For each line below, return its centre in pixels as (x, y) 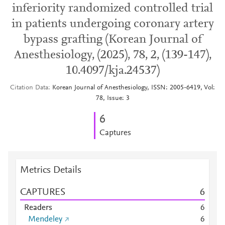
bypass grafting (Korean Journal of (113, 40)
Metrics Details (51, 170)
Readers (38, 208)
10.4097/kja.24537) (113, 71)
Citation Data (29, 88)
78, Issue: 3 (113, 98)
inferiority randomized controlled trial (113, 9)
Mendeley (45, 219)
